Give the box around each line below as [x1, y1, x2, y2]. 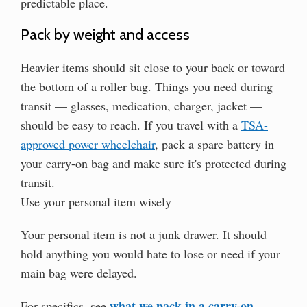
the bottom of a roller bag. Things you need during [21, 77, 273, 95]
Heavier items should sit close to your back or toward [21, 58, 285, 75]
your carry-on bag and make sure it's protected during [21, 154, 286, 171]
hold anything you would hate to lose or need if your [21, 245, 280, 262]
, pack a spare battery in [155, 135, 274, 152]
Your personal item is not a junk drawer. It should [21, 225, 267, 243]
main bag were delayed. [21, 264, 137, 281]
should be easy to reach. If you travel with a [21, 116, 241, 133]
